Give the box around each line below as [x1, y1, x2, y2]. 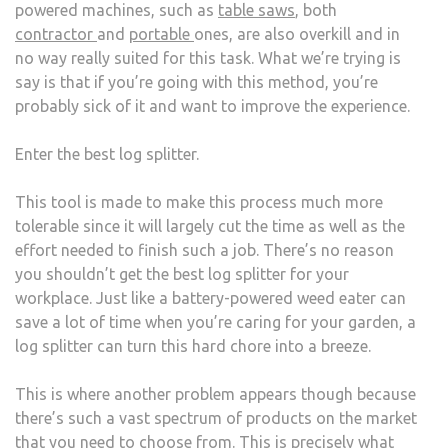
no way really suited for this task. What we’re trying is [15, 48, 401, 67]
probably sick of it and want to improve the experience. [15, 96, 410, 115]
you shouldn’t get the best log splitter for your [15, 264, 349, 283]
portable [129, 24, 194, 43]
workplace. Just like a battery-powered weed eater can [15, 288, 406, 307]
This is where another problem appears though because [15, 384, 416, 403]
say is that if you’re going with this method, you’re [15, 72, 378, 91]
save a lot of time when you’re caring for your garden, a [15, 312, 416, 331]
